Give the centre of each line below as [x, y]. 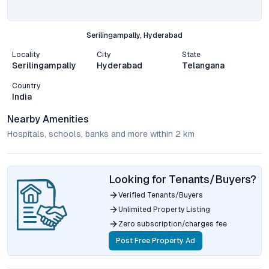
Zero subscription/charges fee [173, 224]
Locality [26, 55]
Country [26, 86]
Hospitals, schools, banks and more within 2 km [101, 134]
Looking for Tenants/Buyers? [183, 179]
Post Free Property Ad [156, 241]
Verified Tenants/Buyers [161, 195]
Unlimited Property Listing [164, 210]
